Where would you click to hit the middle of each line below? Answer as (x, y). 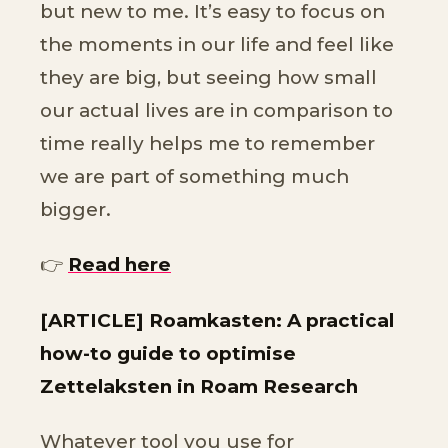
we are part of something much (194, 176)
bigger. (75, 209)
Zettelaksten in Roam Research (199, 386)
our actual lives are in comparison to (216, 110)
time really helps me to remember (207, 143)
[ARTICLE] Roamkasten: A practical (217, 320)
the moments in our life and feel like (217, 44)
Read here (119, 265)
